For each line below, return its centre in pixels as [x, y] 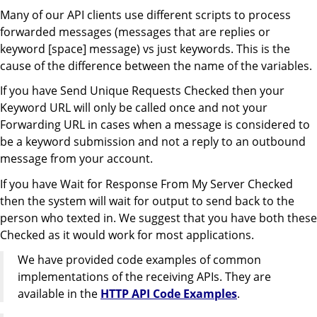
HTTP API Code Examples [169, 293]
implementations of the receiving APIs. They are [144, 276]
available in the [59, 293]
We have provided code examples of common [139, 259]
